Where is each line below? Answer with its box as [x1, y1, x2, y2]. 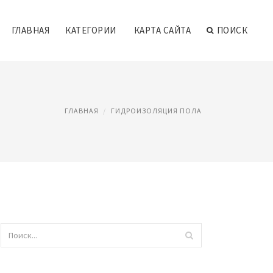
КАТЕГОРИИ [65, 24, 116, 36]
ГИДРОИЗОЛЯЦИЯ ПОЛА [111, 106, 202, 115]
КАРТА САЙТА [133, 24, 191, 36]
